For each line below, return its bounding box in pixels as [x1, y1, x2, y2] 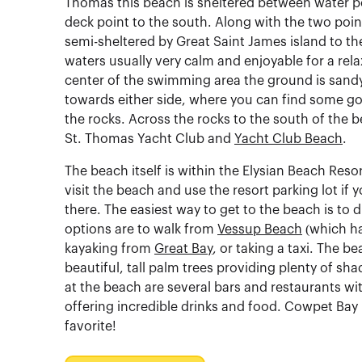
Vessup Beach [217, 223, 302, 236]
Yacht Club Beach [234, 133, 343, 145]
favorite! [65, 320, 116, 333]
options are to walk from [65, 223, 217, 236]
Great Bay [154, 242, 213, 255]
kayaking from [65, 242, 154, 255]
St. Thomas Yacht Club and [65, 133, 234, 145]
